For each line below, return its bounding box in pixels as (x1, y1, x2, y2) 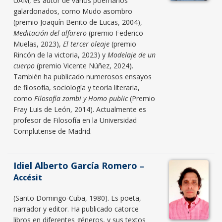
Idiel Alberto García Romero (13, 159, 140, 171)
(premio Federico (87, 28, 143, 38)
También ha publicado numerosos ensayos (13, 71, 152, 81)
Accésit (13, 171, 42, 183)
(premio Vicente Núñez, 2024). (35, 60, 133, 70)
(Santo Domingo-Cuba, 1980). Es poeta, (13, 193, 141, 203)
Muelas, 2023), (13, 39, 63, 49)
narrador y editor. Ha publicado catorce (13, 204, 139, 214)
